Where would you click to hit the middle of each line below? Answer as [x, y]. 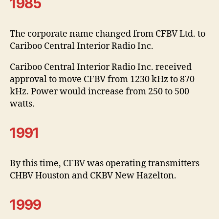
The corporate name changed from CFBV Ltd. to [108, 34]
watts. [22, 104]
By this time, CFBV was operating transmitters [105, 163]
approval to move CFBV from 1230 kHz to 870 [102, 79]
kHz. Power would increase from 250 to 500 [99, 91]
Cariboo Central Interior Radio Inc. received [101, 67]
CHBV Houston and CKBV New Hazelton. [93, 175]
